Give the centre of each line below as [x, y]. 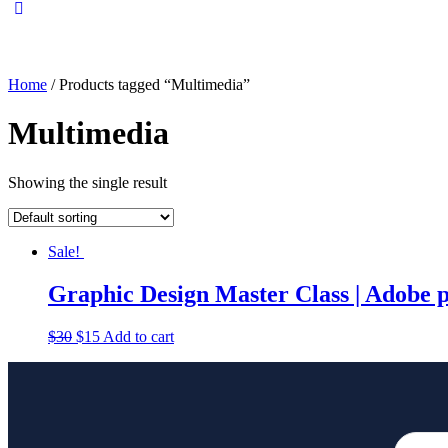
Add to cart [138, 336]
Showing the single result [87, 182]
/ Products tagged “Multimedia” [148, 84]
